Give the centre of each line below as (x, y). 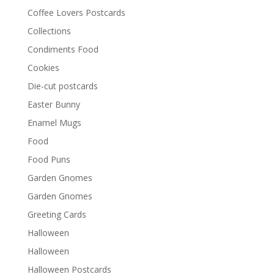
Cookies (43, 68)
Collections (49, 31)
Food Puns (49, 160)
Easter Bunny (54, 105)
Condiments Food (63, 50)
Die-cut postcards (62, 86)
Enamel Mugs (54, 123)
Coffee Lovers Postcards (76, 13)
